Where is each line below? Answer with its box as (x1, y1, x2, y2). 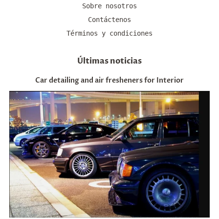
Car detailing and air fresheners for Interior (35, 76, 184, 86)
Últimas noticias (77, 56, 142, 67)
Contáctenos (88, 16, 131, 24)
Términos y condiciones (66, 29, 153, 37)
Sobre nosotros (82, 2, 137, 10)
